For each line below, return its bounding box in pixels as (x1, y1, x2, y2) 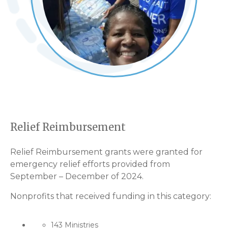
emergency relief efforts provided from (10, 159, 170, 169)
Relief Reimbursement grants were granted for (10, 147, 203, 157)
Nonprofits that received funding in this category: (10, 191, 211, 201)
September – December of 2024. (10, 172, 144, 182)
